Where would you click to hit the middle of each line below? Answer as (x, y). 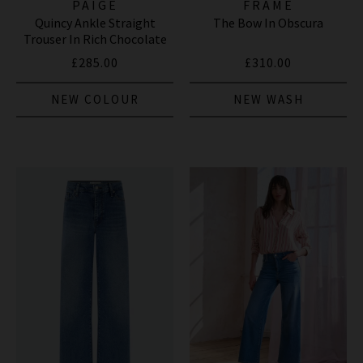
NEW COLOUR (95, 99)
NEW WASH (268, 99)
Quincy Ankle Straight (95, 22)
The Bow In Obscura (268, 22)
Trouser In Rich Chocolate (95, 38)
